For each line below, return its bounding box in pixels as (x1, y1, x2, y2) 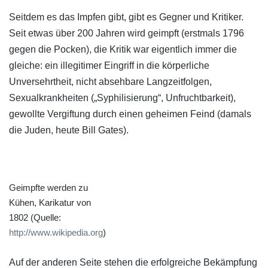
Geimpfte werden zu (9, 182, 88, 193)
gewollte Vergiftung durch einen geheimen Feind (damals (9, 109, 251, 120)
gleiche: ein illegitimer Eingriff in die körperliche (9, 60, 209, 71)
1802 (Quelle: (9, 212, 61, 223)
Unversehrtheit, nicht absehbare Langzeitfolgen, (9, 77, 212, 87)
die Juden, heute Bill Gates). (9, 125, 129, 136)
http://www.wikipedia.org (9, 227, 103, 237)
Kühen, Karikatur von (9, 197, 91, 208)
